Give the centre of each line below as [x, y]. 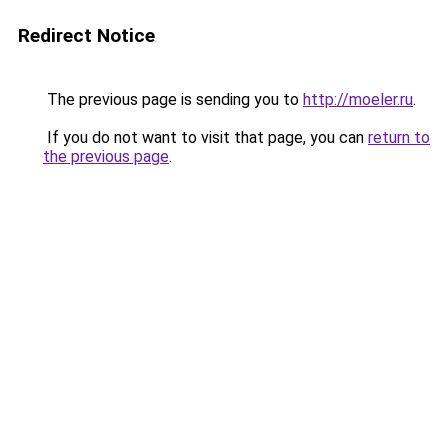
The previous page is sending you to [173, 99]
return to [399, 137]
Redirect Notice [86, 35]
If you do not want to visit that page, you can [205, 137]
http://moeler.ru [358, 99]
